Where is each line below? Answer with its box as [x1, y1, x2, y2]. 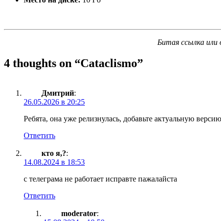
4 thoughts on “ [4, 56, 80, 70]
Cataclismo [80, 56, 137, 70]
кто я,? [41, 148, 66, 157]
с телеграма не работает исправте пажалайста [24, 174, 177, 183]
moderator [61, 209, 97, 218]
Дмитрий [41, 88, 74, 97]
